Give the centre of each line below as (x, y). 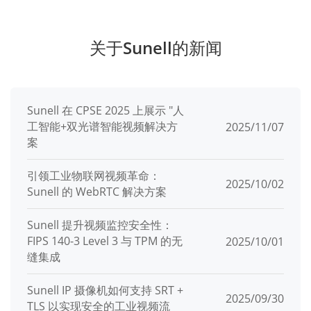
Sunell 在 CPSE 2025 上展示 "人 (106, 111)
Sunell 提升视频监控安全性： (100, 225)
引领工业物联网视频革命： (94, 176)
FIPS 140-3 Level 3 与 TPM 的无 (105, 241)
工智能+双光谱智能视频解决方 (102, 127)
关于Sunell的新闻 (155, 48)
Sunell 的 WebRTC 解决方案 (97, 192)
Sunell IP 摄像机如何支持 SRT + (105, 291)
